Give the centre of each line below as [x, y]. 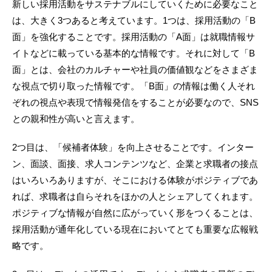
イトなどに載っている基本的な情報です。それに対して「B [134, 53]
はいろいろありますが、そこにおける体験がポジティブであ [135, 180]
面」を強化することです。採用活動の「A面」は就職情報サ [134, 36]
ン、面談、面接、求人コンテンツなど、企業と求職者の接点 [135, 163]
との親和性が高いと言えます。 [76, 118]
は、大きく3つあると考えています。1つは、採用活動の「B [134, 20]
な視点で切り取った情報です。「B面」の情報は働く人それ [134, 86]
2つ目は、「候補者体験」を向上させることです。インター [133, 147]
